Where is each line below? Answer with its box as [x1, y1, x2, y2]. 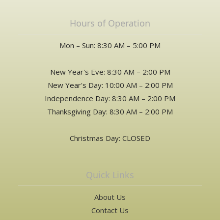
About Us [94, 192, 126, 202]
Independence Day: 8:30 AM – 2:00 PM [45, 93, 175, 103]
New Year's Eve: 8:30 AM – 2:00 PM [50, 66, 170, 77]
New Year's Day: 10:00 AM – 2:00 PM [47, 80, 173, 90]
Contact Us [91, 205, 129, 215]
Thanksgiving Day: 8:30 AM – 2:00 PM [47, 106, 173, 116]
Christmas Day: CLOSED [70, 133, 150, 143]
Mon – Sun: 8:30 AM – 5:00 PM [59, 40, 161, 50]
